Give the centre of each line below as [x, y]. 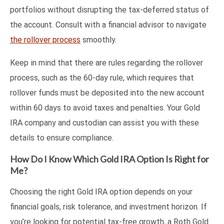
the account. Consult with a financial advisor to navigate [108, 25]
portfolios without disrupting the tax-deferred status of [109, 10]
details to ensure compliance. [62, 138]
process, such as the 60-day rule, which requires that [102, 78]
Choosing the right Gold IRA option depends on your [101, 192]
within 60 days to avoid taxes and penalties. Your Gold [105, 108]
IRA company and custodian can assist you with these [104, 123]
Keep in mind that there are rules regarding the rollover [106, 63]
